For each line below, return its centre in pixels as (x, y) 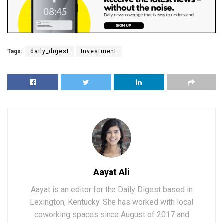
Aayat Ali (111, 172)
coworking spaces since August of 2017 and (111, 214)
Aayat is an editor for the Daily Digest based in (111, 189)
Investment (99, 51)
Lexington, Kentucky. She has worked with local (111, 202)
